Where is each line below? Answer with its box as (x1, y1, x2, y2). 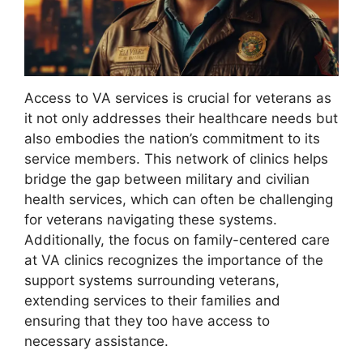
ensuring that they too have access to (24, 313, 270, 330)
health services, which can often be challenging (24, 191, 333, 208)
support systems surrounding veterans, (24, 272, 280, 289)
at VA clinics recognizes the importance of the (24, 252, 323, 269)
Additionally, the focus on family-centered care (24, 232, 330, 249)
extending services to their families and (24, 293, 280, 310)
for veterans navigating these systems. (24, 211, 277, 228)
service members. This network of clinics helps (24, 151, 328, 168)
